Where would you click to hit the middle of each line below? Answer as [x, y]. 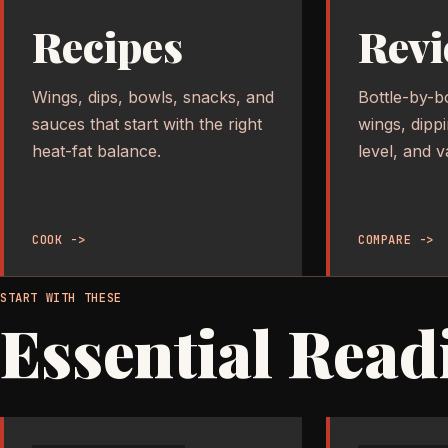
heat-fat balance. [96, 151]
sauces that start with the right [147, 124]
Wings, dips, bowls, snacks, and [153, 97]
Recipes [107, 46]
